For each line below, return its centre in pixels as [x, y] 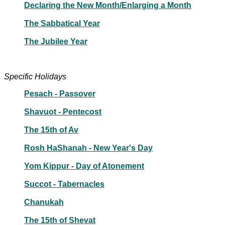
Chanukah [44, 202]
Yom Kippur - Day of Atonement [84, 166]
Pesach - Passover [60, 93]
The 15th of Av [51, 130]
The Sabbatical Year [62, 23]
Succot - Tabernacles [64, 184]
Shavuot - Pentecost [63, 111]
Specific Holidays [35, 76]
